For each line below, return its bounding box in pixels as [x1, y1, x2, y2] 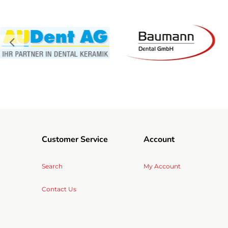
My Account [143, 162, 181, 170]
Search [42, 162, 63, 170]
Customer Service [42, 134, 108, 145]
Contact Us [42, 185, 76, 193]
